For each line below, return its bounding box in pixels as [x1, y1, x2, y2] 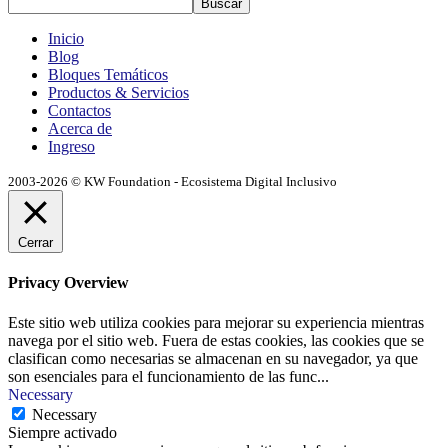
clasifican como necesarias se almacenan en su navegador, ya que [8, 349, 418, 367]
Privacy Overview [8, 274, 129, 292]
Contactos [48, 102, 111, 120]
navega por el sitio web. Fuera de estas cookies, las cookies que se [8, 331, 424, 349]
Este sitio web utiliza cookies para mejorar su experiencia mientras [8, 313, 424, 331]
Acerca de [48, 120, 112, 138]
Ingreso [48, 138, 95, 156]
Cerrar [18, 235, 53, 251]
